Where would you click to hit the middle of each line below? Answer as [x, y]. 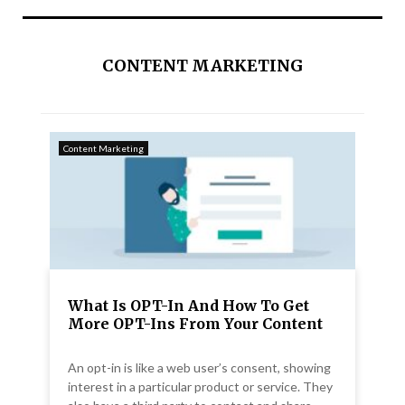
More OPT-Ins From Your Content [195, 324]
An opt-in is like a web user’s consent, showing [199, 368]
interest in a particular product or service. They [200, 387]
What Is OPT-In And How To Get [188, 306]
